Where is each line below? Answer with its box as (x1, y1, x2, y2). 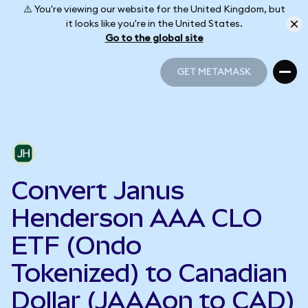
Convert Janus (11, 176, 184, 205)
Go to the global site (104, 33, 203, 43)
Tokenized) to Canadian (11, 258, 287, 287)
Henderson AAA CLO (11, 203, 263, 232)
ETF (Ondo (11, 231, 142, 260)
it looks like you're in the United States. (65, 19, 243, 29)
